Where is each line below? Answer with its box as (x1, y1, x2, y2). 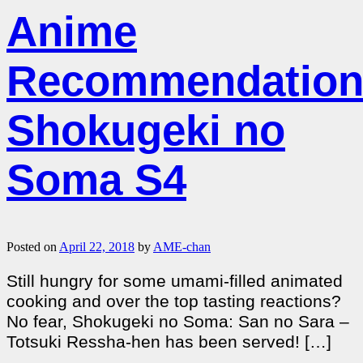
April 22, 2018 (59, 239, 135, 254)
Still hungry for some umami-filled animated (6, 271, 343, 292)
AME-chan (153, 239, 211, 254)
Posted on (6, 239, 59, 254)
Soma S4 (6, 155, 186, 203)
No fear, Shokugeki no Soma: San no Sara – (6, 312, 349, 332)
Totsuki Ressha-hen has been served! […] (6, 332, 331, 352)
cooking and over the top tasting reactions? (6, 292, 341, 312)
